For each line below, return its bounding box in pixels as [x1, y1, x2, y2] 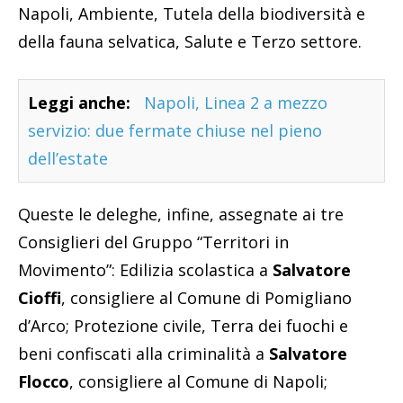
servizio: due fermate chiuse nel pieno [28, 120, 322, 142]
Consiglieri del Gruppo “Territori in [18, 231, 289, 254]
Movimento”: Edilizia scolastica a [18, 259, 273, 282]
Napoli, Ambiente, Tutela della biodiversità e [18, 3, 365, 25]
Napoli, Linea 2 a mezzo [144, 92, 327, 114]
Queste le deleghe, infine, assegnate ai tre [18, 203, 344, 226]
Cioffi [18, 287, 61, 309]
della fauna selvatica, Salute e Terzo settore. [18, 31, 362, 53]
